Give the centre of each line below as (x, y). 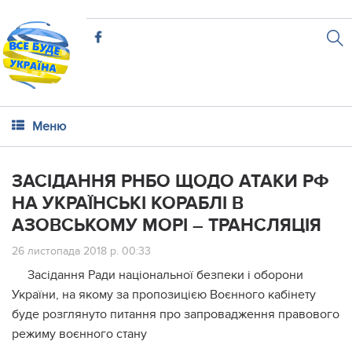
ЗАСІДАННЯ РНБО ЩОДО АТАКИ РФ (170, 181)
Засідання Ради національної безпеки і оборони (165, 275)
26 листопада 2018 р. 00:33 (81, 251)
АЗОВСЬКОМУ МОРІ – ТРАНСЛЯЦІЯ (167, 225)
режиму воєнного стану (79, 334)
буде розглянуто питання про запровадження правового (176, 314)
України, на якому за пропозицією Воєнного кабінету (164, 295)
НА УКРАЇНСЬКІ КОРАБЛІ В (128, 203)
